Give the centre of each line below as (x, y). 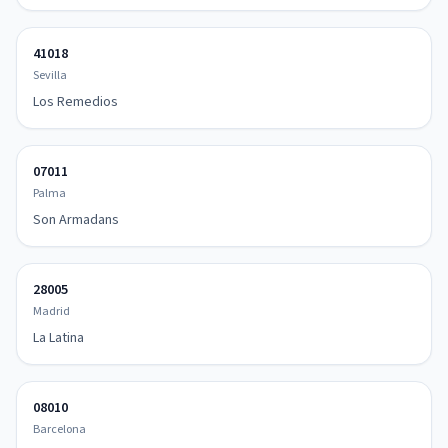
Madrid (51, 311)
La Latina (58, 338)
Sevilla (50, 75)
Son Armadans (76, 220)
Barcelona (59, 429)
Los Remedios (75, 102)
